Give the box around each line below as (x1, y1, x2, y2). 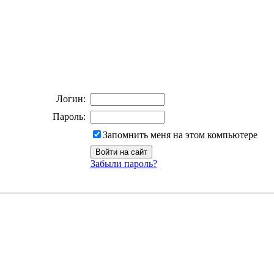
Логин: (56, 94, 86, 104)
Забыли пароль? (90, 158, 157, 169)
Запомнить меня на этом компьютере (102, 130, 257, 140)
